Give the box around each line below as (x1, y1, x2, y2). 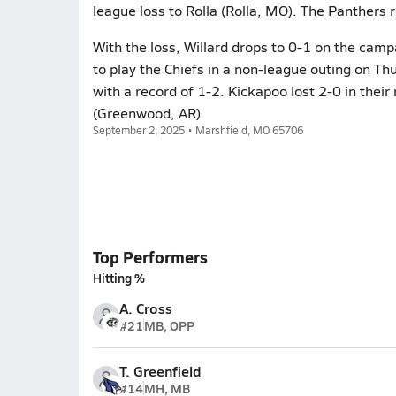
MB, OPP (143, 316, 194, 334)
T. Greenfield (118, 361, 202, 381)
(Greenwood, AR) (92, 103, 201, 122)
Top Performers (92, 246, 208, 268)
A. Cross (118, 298, 172, 318)
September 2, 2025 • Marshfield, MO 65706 (92, 123, 303, 137)
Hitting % (92, 269, 145, 286)
